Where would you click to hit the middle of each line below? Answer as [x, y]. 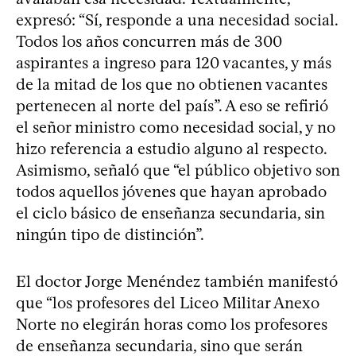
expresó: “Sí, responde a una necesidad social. [177, 20]
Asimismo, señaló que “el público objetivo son [178, 170]
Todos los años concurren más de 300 [149, 41]
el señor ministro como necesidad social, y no [176, 127]
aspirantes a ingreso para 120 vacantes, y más [174, 63]
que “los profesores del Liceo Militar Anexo [168, 303]
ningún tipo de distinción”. [110, 234]
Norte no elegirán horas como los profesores [172, 324]
